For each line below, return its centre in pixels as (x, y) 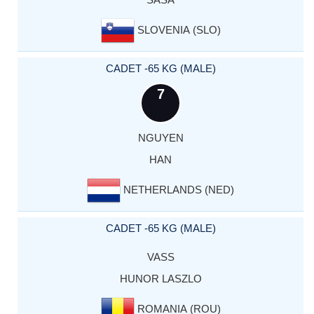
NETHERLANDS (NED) (177, 189)
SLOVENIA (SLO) (177, 29)
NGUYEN (161, 138)
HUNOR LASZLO (161, 279)
